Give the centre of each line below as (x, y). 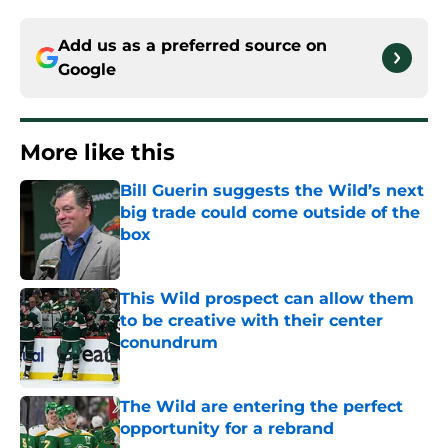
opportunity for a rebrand (227, 429)
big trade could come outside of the (270, 213)
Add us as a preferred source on (192, 46)
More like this (97, 153)
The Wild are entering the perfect (261, 407)
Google (87, 70)
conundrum (169, 343)
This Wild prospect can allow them (267, 299)
